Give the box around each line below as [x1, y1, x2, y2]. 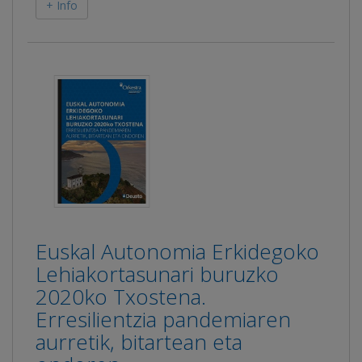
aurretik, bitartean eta [36, 326, 242, 356]
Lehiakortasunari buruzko [36, 259, 279, 288]
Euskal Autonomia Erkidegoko [36, 236, 319, 266]
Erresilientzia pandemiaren [36, 304, 291, 334]
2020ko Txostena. [36, 281, 206, 311]
